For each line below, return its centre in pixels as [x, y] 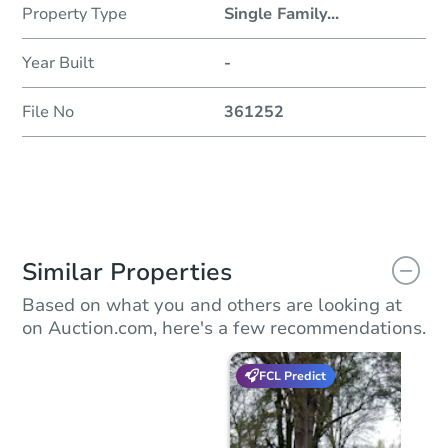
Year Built [58, 63]
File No [48, 112]
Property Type [74, 14]
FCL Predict [292, 375]
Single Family [275, 14]
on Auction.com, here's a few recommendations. [224, 328]
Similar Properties [127, 272]
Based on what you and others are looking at [212, 305]
